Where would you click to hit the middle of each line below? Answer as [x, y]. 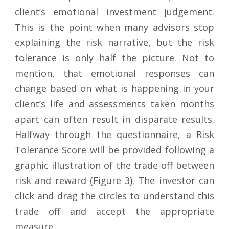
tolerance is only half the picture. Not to [114, 58]
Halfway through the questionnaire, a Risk [114, 135]
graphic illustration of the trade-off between [114, 165]
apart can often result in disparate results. [114, 119]
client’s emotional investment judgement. [114, 12]
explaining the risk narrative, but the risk [114, 43]
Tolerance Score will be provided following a [114, 150]
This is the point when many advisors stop [114, 27]
